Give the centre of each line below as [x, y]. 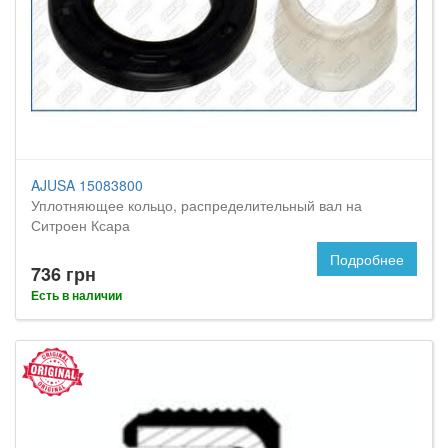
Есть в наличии [76, 295]
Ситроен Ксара [80, 225]
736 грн [63, 274]
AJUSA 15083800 [87, 185]
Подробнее [367, 259]
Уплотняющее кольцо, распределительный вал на [196, 205]
